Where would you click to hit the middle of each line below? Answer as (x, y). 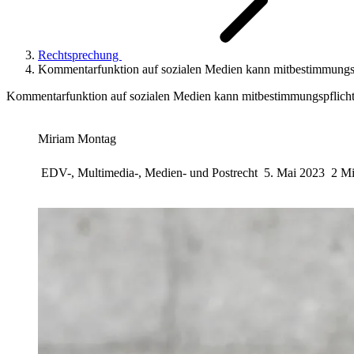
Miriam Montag (77, 139)
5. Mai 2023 (294, 172)
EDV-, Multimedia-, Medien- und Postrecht (151, 172)
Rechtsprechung (80, 55)
